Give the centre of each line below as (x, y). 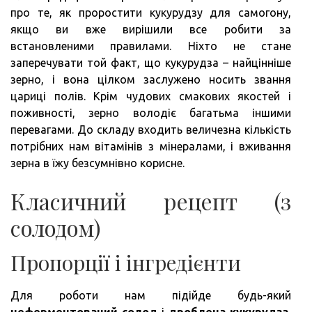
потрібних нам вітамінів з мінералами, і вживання (151, 146)
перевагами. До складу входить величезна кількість (151, 129)
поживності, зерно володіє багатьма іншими (151, 112)
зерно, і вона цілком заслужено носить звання (151, 79)
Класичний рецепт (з (151, 201)
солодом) (56, 227)
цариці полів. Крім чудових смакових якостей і (151, 96)
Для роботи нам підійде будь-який (151, 295)
